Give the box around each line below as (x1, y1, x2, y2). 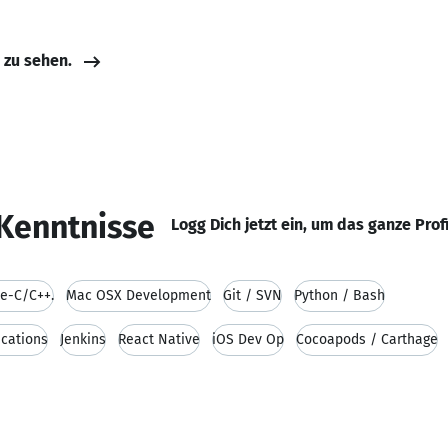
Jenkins (60, 331, 106, 348)
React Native (118, 331, 200, 348)
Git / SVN (223, 287, 282, 304)
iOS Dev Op (212, 331, 284, 348)
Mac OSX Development (66, 287, 211, 304)
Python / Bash (294, 287, 385, 304)
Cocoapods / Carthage (296, 331, 438, 348)
